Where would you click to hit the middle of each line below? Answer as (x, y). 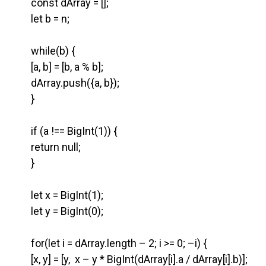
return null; (46, 147)
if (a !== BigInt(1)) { (65, 131)
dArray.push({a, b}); (66, 83)
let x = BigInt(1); (58, 195)
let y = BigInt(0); (58, 211)
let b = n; (41, 18)
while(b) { (44, 50)
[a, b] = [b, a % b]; (58, 66)
